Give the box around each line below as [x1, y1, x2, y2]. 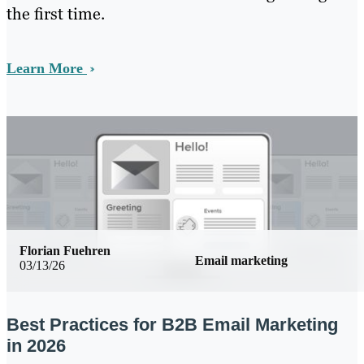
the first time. [6, 3, 105, 25]
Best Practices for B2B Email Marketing [6, 314, 338, 336]
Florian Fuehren [19, 244, 110, 258]
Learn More [6, 60, 87, 77]
